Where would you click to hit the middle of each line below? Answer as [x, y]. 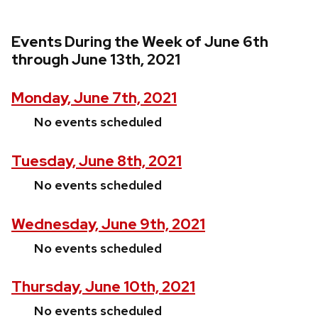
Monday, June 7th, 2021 [94, 97]
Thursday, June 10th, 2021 [103, 287]
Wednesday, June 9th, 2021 [108, 224]
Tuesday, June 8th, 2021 [97, 160]
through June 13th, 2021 [96, 60]
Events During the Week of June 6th [140, 42]
